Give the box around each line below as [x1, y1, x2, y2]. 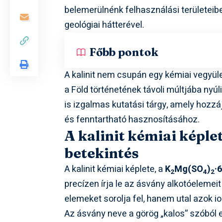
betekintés [64, 145, 139, 162]
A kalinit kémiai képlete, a [64, 163, 166, 176]
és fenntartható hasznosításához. [64, 113, 200, 127]
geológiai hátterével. [64, 18, 145, 32]
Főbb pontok [89, 45, 159, 59]
